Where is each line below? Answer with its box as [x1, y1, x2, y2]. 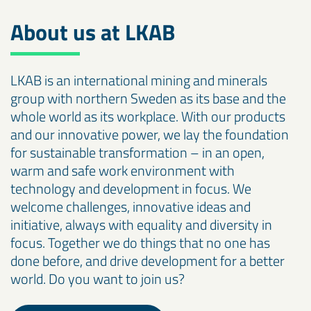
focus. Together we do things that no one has [10, 232, 270, 254]
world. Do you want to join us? [10, 268, 185, 290]
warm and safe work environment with [10, 160, 235, 182]
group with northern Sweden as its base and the [10, 87, 286, 110]
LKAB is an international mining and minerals [10, 69, 267, 92]
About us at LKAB [10, 15, 175, 49]
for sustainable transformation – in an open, [10, 142, 264, 164]
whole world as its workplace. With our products [10, 106, 285, 128]
